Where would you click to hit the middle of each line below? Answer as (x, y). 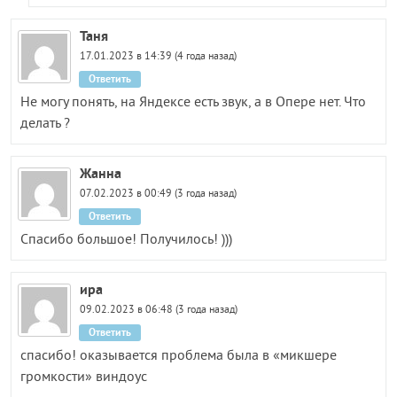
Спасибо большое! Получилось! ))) (126, 240)
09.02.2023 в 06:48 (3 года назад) (159, 310)
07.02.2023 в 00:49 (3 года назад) (159, 194)
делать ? (45, 124)
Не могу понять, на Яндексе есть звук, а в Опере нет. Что (193, 102)
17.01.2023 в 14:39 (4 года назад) (159, 57)
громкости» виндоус (83, 377)
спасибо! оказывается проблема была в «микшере (178, 356)
